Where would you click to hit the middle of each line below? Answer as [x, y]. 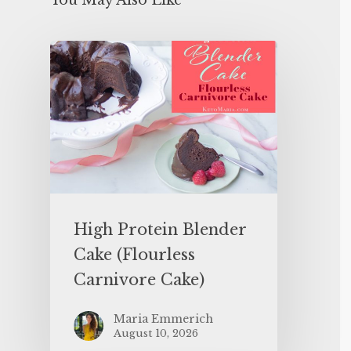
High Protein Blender [160, 229]
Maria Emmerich [163, 318]
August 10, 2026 [156, 333]
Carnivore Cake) [139, 279]
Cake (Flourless [134, 254]
